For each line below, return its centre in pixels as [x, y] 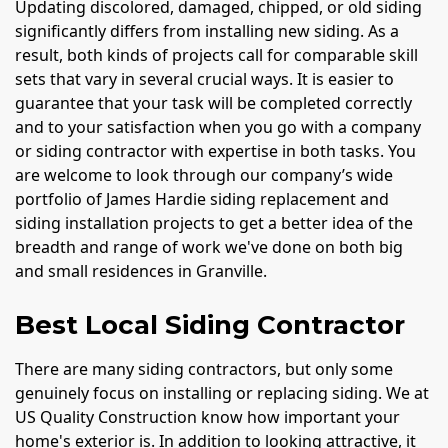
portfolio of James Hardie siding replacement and [202, 198]
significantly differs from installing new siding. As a [207, 30]
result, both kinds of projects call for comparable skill [216, 54]
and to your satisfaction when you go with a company [218, 126]
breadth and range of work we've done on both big [209, 246]
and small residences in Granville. [141, 270]
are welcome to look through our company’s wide [204, 174]
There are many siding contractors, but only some [204, 368]
